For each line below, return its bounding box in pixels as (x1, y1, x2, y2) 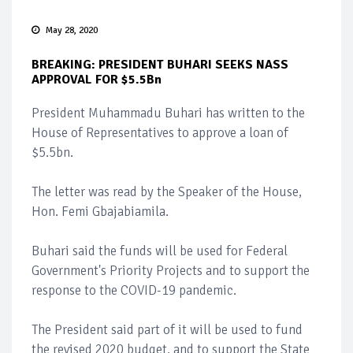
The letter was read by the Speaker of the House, (32, 183, 302, 200)
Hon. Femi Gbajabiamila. (32, 203, 169, 220)
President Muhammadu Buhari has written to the (32, 104, 305, 121)
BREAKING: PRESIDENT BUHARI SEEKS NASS (32, 56, 288, 72)
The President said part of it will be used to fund (32, 321, 303, 338)
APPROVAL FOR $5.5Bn (32, 71, 162, 87)
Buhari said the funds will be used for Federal (32, 242, 288, 259)
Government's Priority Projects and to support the (32, 262, 310, 279)
